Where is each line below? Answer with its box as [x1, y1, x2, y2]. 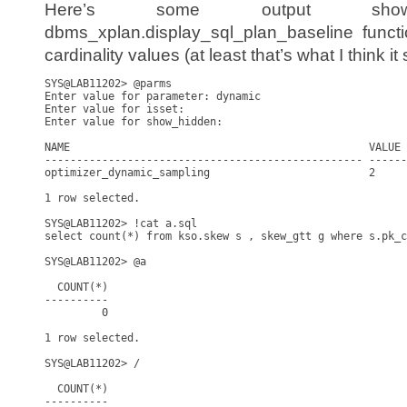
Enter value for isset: [45, 103, 191, 115]
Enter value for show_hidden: [45, 115, 229, 128]
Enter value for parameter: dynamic [45, 90, 261, 103]
